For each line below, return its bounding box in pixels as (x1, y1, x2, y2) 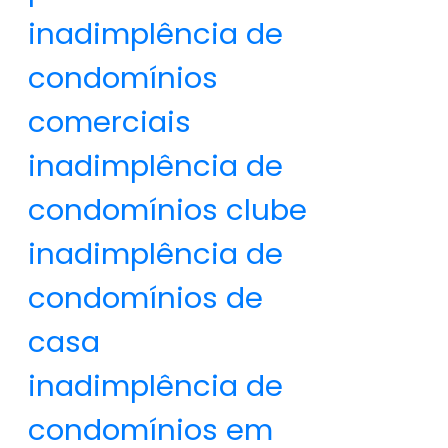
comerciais (28, 101, 191, 143)
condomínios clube (28, 189, 307, 231)
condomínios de (28, 277, 263, 319)
